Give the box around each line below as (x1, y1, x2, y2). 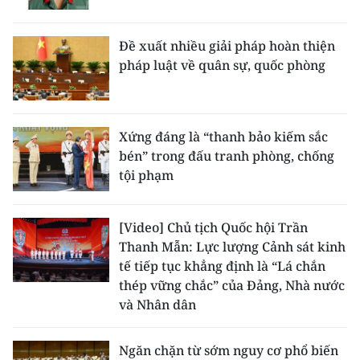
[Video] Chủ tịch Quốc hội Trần (119, 219, 308, 237)
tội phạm (119, 166, 174, 185)
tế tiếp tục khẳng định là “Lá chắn (119, 257, 325, 276)
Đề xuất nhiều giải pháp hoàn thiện (119, 37, 335, 55)
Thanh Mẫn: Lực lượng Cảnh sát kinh (119, 238, 346, 256)
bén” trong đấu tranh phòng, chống (119, 147, 334, 166)
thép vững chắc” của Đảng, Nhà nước (119, 276, 345, 295)
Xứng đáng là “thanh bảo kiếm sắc (119, 128, 328, 146)
